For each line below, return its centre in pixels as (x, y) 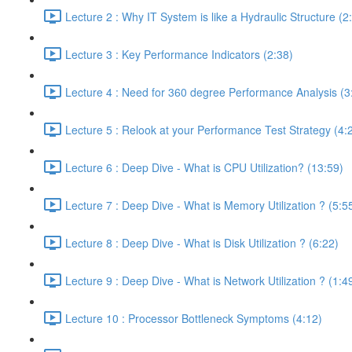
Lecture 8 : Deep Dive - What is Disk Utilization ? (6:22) (202, 242)
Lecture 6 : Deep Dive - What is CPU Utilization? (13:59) (204, 167)
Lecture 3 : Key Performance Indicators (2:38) (179, 54)
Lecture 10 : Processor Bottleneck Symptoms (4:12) (194, 318)
